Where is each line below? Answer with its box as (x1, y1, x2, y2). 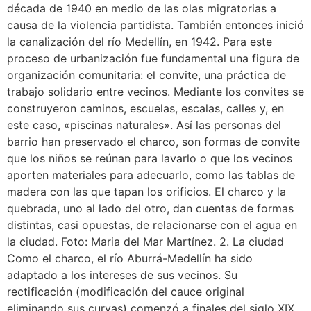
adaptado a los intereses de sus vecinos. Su (7, 267, 237, 282)
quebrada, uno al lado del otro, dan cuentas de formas (7, 201, 294, 215)
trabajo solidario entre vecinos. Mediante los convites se (7, 84, 304, 99)
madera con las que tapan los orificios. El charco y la (7, 184, 286, 199)
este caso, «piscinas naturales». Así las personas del (7, 117, 281, 132)
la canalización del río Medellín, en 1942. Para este (7, 34, 272, 49)
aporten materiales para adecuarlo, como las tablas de (7, 167, 295, 182)
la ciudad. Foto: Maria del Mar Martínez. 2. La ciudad (7, 234, 284, 249)
